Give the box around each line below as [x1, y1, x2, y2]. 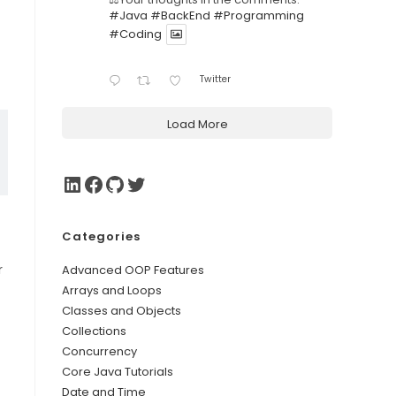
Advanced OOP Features [62, 261, 204, 278]
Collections [62, 322, 126, 339]
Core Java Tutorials [62, 362, 173, 380]
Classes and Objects [62, 301, 181, 319]
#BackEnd [150, 7, 210, 25]
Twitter [199, 72, 231, 86]
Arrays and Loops [62, 281, 162, 299]
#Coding [109, 26, 162, 43]
